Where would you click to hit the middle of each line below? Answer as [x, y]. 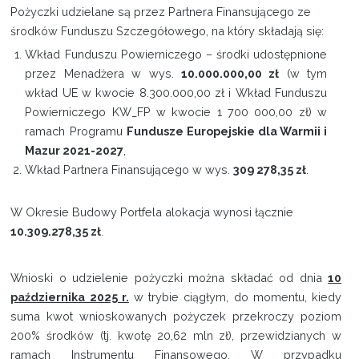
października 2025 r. [70, 297]
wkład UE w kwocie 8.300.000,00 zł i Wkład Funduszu [176, 93]
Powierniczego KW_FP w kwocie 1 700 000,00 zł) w [176, 112]
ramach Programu [76, 131]
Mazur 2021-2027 [75, 151]
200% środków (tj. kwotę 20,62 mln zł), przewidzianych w [176, 336]
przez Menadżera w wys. [103, 74]
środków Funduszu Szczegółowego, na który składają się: [167, 31]
